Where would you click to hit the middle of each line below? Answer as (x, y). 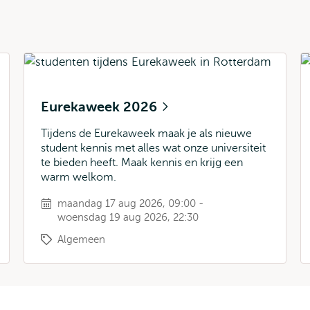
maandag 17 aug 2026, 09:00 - (130, 203)
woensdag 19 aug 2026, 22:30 (128, 217)
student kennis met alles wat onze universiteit (153, 148)
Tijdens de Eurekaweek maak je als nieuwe (146, 134)
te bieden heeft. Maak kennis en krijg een (142, 163)
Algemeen (81, 239)
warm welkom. (79, 177)
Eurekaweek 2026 (101, 107)
